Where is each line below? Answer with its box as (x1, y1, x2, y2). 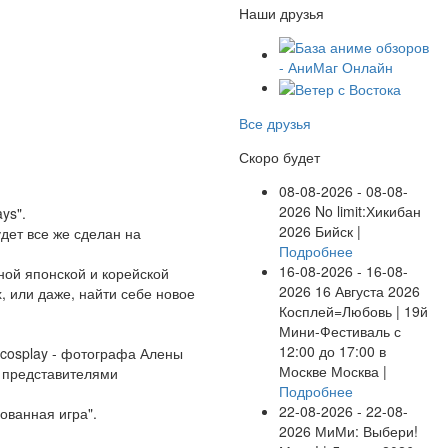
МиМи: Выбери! (311, 420, 418, 441)
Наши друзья (239, 2, 324, 23)
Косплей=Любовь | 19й (279, 300, 428, 321)
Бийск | (315, 220, 361, 241)
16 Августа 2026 (311, 280, 420, 301)
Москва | (331, 360, 387, 381)
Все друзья (239, 112, 311, 133)
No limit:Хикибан (311, 200, 421, 221)
